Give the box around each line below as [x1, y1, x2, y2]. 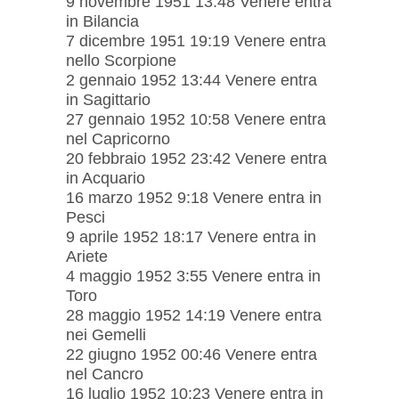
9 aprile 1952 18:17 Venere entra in [66, 227, 316, 246]
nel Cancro [66, 364, 143, 383]
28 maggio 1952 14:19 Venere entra [66, 305, 322, 324]
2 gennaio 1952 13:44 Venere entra [66, 70, 317, 89]
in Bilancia [66, 12, 139, 30]
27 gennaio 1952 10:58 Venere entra [66, 110, 326, 128]
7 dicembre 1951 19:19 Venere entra [66, 31, 326, 50]
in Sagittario [66, 90, 151, 109]
